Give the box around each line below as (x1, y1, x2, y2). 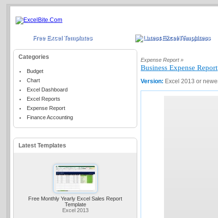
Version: (141, 78, 165, 85)
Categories (18, 54, 50, 60)
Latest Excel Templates (146, 35, 211, 41)
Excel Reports (27, 96, 61, 102)
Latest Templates (18, 142, 67, 149)
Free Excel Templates (33, 35, 93, 41)
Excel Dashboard (27, 87, 68, 92)
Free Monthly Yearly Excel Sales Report (28, 196, 123, 202)
